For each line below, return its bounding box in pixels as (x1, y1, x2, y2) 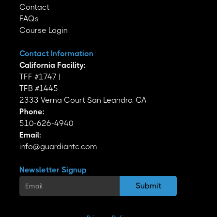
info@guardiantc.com (19, 142, 97, 151)
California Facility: (19, 61, 86, 70)
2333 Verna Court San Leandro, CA (19, 95, 147, 105)
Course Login (19, 26, 68, 35)
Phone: (19, 107, 45, 116)
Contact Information (19, 49, 93, 58)
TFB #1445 (19, 84, 58, 93)
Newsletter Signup (19, 165, 87, 174)
